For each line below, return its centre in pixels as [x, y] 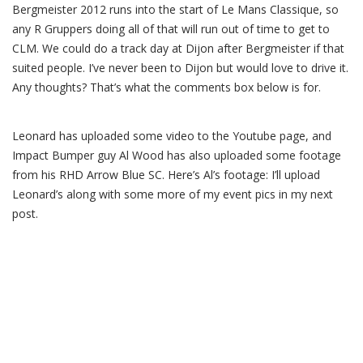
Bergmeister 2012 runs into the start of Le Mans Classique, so [175, 9]
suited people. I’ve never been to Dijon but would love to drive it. [180, 68]
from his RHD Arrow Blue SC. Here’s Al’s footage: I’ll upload [166, 175]
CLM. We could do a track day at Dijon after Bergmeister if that [178, 48]
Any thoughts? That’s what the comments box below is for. [167, 87]
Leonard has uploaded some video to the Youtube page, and [172, 136]
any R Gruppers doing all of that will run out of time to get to [171, 29]
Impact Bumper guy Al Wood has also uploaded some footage [177, 155]
